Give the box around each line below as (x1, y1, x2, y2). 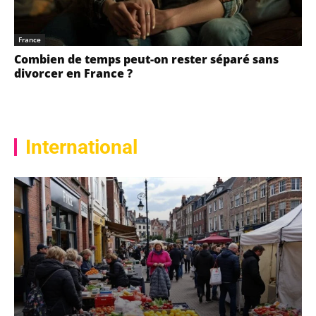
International (25, 135, 138, 159)
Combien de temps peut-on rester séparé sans (14, 51, 279, 67)
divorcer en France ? (14, 66, 133, 81)
